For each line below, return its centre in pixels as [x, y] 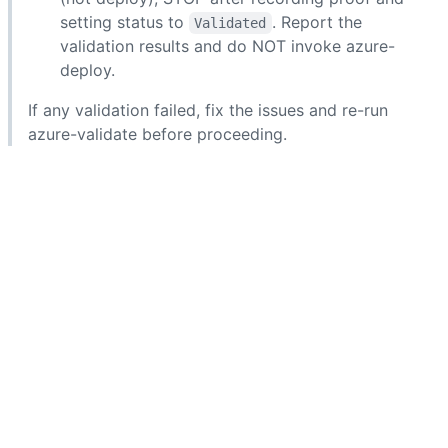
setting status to [124, 21]
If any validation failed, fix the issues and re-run [208, 109]
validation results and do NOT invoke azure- [227, 45]
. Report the [319, 21]
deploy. [87, 69]
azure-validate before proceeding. [157, 133]
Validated [230, 22]
